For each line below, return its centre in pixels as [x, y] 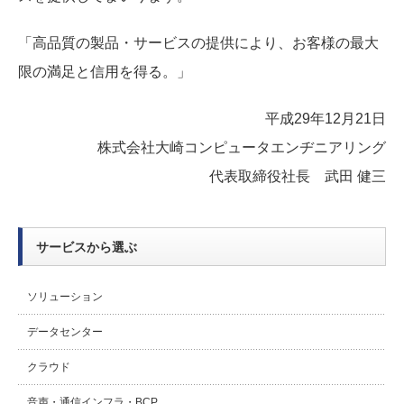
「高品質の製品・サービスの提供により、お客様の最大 [198, 43]
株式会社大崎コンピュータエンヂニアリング [242, 148]
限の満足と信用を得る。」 [105, 72]
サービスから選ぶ [87, 248]
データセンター [65, 332]
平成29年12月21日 [326, 119]
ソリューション [65, 297]
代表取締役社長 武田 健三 [298, 177]
